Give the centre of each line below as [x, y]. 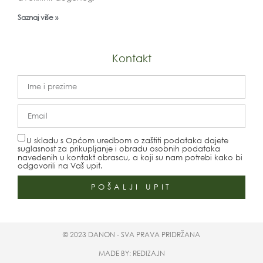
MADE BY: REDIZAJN [131, 253]
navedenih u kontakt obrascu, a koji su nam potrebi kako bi [130, 157]
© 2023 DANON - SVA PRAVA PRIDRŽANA [131, 234]
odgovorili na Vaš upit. [60, 166]
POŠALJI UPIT [131, 187]
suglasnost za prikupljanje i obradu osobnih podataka [119, 149]
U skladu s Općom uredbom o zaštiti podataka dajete [127, 140]
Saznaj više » [38, 17]
